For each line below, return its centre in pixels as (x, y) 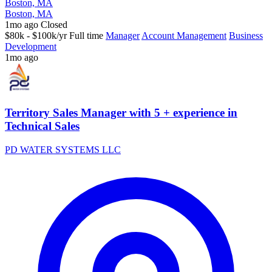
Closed (54, 25)
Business (246, 36)
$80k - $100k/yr (36, 36)
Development (31, 47)
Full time (86, 36)
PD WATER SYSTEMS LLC (63, 149)
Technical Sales (42, 126)
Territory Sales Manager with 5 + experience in (121, 113)
